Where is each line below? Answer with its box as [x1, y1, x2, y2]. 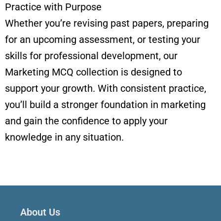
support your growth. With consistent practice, [5, 82, 206, 95]
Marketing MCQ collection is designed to [5, 66, 182, 78]
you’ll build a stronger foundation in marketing [5, 99, 206, 111]
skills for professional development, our [5, 50, 178, 62]
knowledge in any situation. [5, 131, 124, 144]
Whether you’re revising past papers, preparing [5, 17, 209, 30]
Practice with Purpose [5, 1, 102, 13]
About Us [20, 206, 60, 218]
